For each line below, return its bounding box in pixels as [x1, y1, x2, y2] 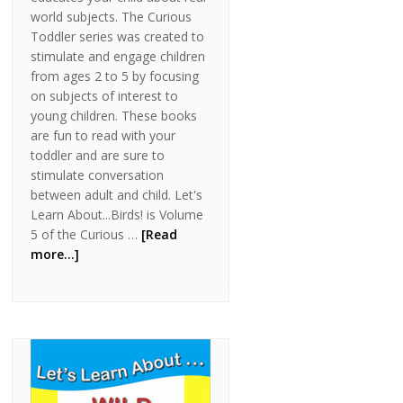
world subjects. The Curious [31, 8, 193, 26]
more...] [31, 246, 80, 264]
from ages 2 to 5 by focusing [31, 67, 200, 85]
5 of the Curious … [31, 226, 142, 244]
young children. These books [31, 107, 198, 125]
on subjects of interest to [31, 87, 179, 105]
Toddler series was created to [31, 28, 205, 46]
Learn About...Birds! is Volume [31, 206, 204, 224]
